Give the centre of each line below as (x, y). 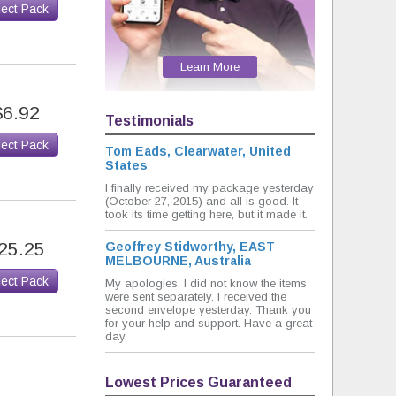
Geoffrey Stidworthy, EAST (190, 246)
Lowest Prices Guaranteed (198, 382)
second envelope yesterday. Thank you (208, 309)
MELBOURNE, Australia (178, 260)
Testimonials (149, 120)
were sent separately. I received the (196, 296)
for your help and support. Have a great (209, 323)
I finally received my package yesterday (209, 187)
